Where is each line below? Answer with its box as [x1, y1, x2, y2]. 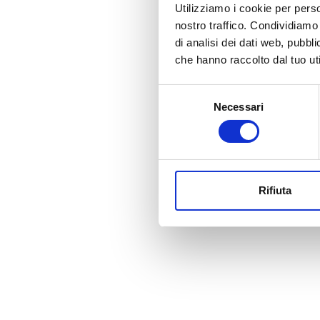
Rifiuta [258, 184, 291, 196]
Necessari [214, 100, 264, 113]
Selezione [158, 86, 204, 99]
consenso [158, 121, 204, 134]
